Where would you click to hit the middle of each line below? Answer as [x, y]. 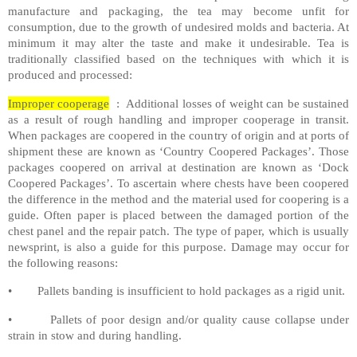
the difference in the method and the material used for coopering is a [178, 198]
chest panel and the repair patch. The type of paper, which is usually [178, 230]
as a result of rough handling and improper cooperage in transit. [178, 119]
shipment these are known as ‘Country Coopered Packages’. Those [178, 151]
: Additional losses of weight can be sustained [229, 103]
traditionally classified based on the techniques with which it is [178, 58]
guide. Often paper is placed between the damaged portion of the [178, 214]
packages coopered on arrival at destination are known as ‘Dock [178, 167]
